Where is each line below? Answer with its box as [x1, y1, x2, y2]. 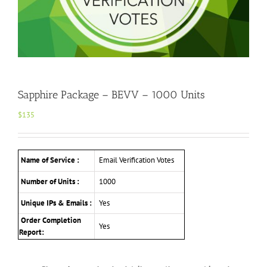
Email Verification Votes [95, 155, 174, 166]
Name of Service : [19, 155, 79, 166]
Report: [19, 227, 46, 238]
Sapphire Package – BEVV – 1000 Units [18, 88, 205, 102]
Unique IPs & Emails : [19, 198, 92, 209]
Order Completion [19, 215, 81, 226]
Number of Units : [19, 176, 79, 187]
